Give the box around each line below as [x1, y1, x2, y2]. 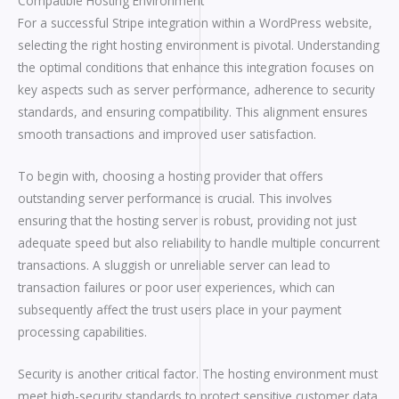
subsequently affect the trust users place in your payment [18, 300, 341, 318]
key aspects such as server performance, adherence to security [18, 80, 375, 98]
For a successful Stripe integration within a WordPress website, [18, 13, 372, 31]
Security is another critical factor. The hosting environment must [18, 364, 378, 382]
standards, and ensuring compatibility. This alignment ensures [18, 102, 368, 120]
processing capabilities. [18, 322, 147, 340]
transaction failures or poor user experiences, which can [18, 278, 335, 296]
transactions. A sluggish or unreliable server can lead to [18, 256, 330, 273]
